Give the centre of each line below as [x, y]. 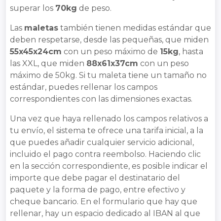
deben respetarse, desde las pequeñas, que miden [109, 39]
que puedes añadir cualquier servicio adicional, [102, 142]
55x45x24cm [36, 51]
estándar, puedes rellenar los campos [84, 87]
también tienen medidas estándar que [135, 28]
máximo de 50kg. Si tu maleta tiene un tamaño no [108, 75]
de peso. [94, 8]
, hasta [191, 51]
